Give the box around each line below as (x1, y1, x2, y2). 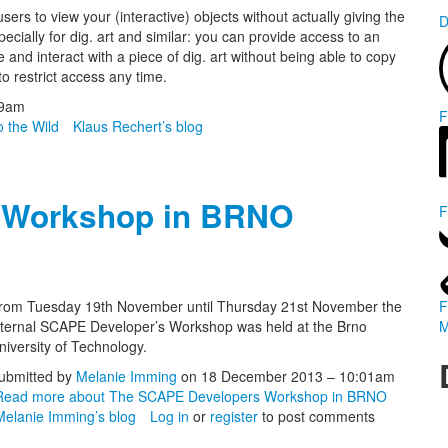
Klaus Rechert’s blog (73, 116, 203, 136)
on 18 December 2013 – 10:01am (177, 366, 395, 386)
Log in (150, 406, 189, 426)
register (210, 406, 258, 426)
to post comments (258, 406, 375, 426)
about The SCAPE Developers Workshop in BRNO (65, 386, 387, 406)
